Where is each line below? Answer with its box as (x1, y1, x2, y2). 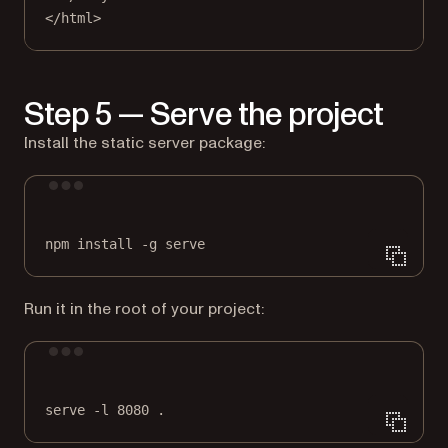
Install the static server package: (24, 131, 265, 154)
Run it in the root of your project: (24, 297, 264, 320)
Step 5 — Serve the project (24, 92, 384, 137)
